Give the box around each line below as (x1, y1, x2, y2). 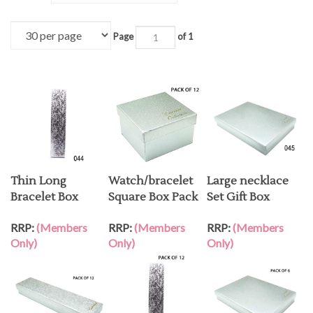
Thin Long (10, 171, 66, 185)
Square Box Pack (108, 187, 198, 201)
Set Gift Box (207, 187, 270, 201)
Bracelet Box (10, 187, 78, 201)
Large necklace (207, 171, 289, 185)
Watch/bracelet (108, 171, 193, 185)
